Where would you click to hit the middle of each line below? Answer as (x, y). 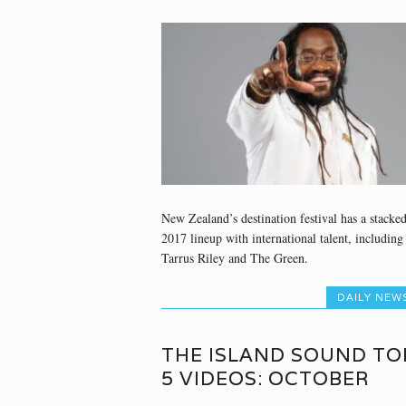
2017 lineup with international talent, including (282, 237)
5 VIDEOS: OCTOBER (265, 378)
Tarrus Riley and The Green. (234, 257)
